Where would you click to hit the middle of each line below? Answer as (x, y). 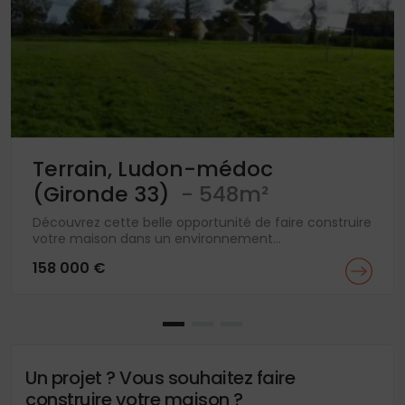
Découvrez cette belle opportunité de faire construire (202, 222)
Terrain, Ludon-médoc (153, 168)
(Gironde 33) (104, 193)
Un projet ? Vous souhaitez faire (160, 377)
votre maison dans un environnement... (157, 238)
